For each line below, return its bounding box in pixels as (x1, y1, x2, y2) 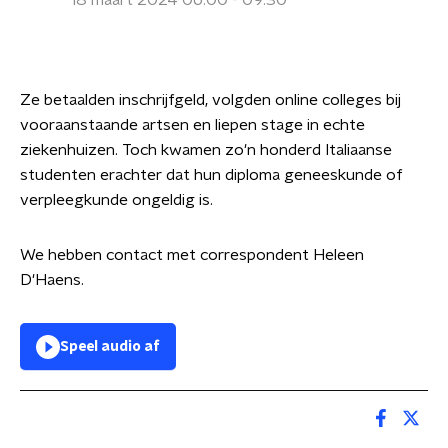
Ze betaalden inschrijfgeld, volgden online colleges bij (20, 92, 401, 108)
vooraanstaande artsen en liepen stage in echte (20, 117, 365, 133)
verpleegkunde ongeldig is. (20, 192, 213, 208)
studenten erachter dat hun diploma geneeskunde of (20, 167, 403, 183)
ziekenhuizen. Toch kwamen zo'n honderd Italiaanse (20, 142, 392, 158)
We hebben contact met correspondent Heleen (20, 247, 364, 263)
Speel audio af (60, 340, 160, 354)
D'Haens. (20, 272, 84, 288)
